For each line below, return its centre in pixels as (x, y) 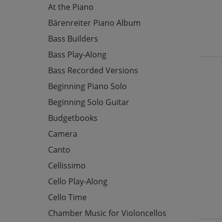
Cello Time (67, 197)
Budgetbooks (73, 118)
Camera (63, 134)
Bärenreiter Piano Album (94, 23)
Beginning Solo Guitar (89, 102)
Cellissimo (67, 165)
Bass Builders (73, 38)
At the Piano (71, 7)
